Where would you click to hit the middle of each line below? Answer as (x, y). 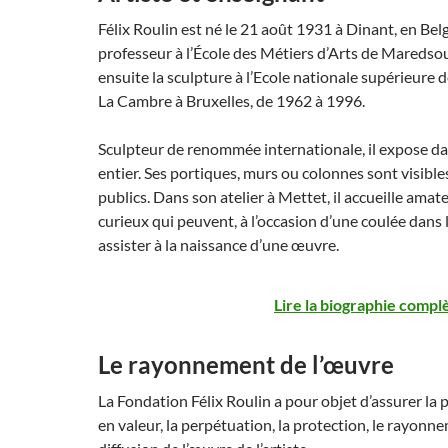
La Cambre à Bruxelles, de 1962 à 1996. (231, 100)
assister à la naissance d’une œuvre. (218, 244)
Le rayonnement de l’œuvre (246, 364)
